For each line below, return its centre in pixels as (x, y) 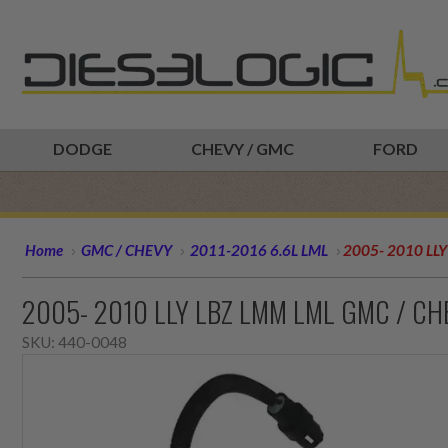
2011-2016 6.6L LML (259, 250)
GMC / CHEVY (126, 250)
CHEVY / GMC (242, 148)
